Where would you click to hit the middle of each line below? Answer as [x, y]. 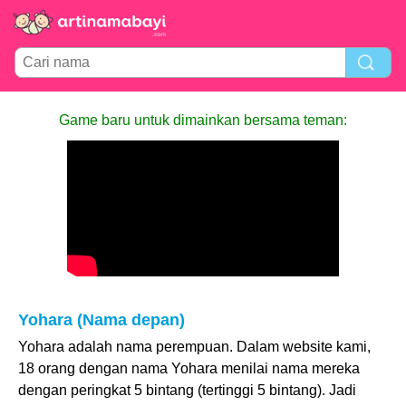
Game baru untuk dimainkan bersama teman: [203, 120]
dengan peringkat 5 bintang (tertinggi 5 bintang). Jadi [187, 390]
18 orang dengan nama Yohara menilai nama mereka [189, 368]
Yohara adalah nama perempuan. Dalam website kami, [194, 347]
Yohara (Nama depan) [101, 320]
